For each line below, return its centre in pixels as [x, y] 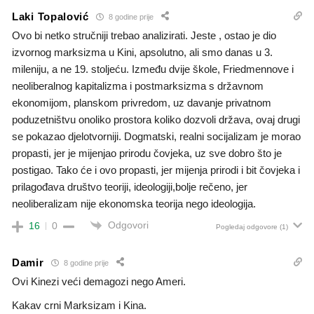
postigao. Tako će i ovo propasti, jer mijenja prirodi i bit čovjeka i [156, 170]
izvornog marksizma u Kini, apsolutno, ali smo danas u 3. [142, 53]
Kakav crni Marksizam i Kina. [79, 306]
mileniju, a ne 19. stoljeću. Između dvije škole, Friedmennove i [153, 69]
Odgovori [128, 225]
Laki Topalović [50, 16]
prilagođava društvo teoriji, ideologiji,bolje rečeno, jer [130, 187]
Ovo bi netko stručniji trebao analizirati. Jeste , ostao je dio [144, 36]
